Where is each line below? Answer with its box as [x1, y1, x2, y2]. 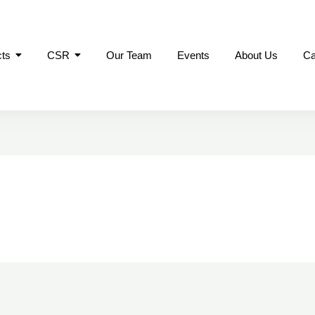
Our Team [105, 49, 152, 61]
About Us [234, 49, 278, 61]
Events [176, 49, 210, 61]
